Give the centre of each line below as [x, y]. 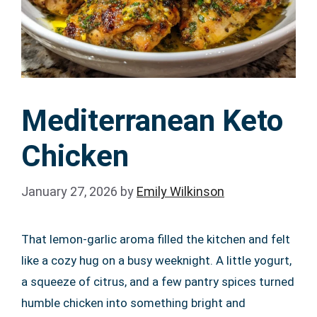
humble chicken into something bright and [133, 303]
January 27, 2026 [69, 191]
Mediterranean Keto [152, 121]
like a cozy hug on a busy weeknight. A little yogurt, [156, 260]
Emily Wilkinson [180, 191]
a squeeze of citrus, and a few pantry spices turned [158, 282]
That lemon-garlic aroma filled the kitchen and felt [156, 239]
